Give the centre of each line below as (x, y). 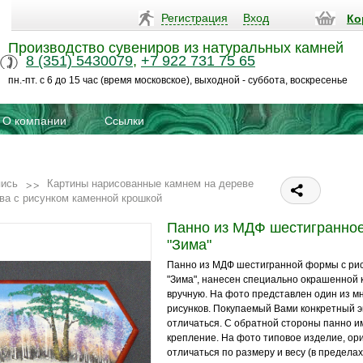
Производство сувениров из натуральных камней (176, 48)
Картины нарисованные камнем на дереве (150, 184)
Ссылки (124, 121)
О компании (34, 121)
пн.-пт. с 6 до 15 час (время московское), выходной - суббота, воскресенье (178, 80)
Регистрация (194, 18)
